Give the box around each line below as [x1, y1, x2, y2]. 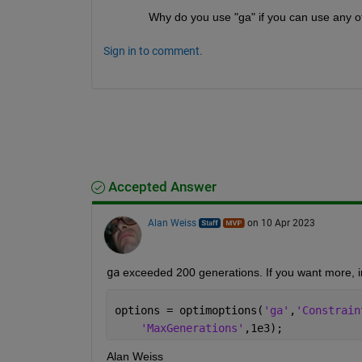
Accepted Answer [104, 179, 217, 195]
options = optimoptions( [114, 303, 263, 317]
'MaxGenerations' [140, 321, 244, 335]
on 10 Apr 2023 [246, 217, 315, 229]
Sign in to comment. [103, 44, 203, 57]
